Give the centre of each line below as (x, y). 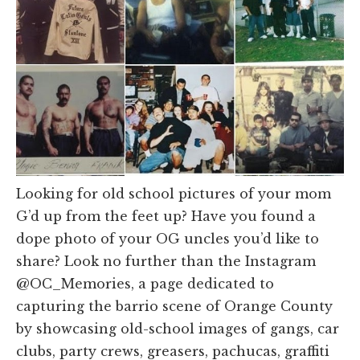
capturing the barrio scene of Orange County (174, 306)
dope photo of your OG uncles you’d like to (168, 238)
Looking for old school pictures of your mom (174, 193)
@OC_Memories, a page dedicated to (145, 283)
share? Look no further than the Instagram (166, 261)
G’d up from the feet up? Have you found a (166, 216)
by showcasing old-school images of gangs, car (178, 328)
